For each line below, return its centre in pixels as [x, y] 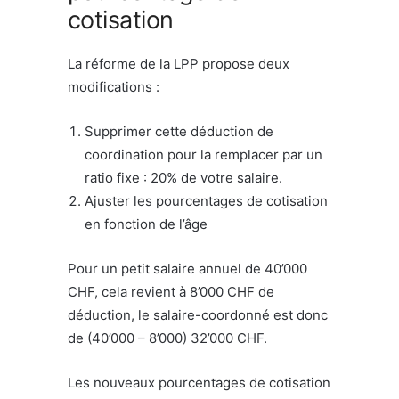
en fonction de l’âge [146, 224]
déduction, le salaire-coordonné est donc [198, 314]
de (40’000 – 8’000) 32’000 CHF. [167, 338]
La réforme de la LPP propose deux [179, 63]
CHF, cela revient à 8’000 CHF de [171, 291]
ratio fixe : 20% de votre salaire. [183, 177]
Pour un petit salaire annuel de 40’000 [187, 268]
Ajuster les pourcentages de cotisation [206, 200]
